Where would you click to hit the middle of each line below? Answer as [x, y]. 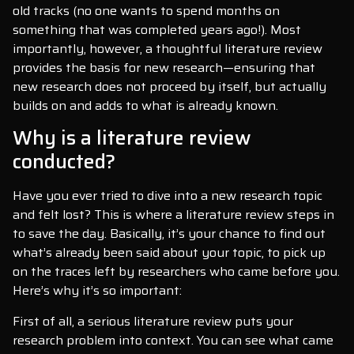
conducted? [64, 162]
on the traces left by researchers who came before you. [176, 272]
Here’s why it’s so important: [97, 291]
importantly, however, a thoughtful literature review [168, 48]
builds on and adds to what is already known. [145, 105]
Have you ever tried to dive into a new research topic [168, 196]
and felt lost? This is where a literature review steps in [173, 215]
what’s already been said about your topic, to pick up [169, 253]
